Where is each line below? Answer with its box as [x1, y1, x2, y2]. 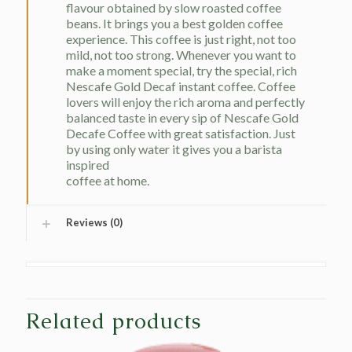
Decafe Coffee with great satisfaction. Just [66, 126, 295, 141]
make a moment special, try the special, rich [66, 63, 297, 78]
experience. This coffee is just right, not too [66, 31, 296, 46]
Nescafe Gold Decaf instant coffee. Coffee [66, 79, 295, 93]
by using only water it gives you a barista [66, 141, 282, 156]
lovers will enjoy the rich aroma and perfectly [66, 94, 305, 109]
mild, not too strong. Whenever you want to [66, 47, 296, 62]
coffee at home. [66, 173, 149, 188]
